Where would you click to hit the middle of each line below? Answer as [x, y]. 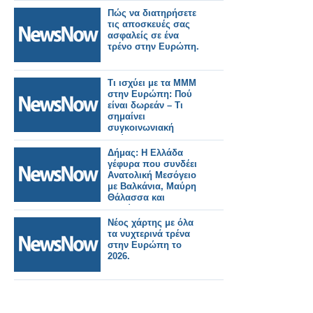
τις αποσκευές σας [149, 24]
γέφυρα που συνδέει [152, 164]
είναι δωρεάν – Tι [145, 105]
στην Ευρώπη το [145, 245]
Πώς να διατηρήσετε [152, 13]
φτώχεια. [127, 139]
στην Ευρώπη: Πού [150, 94]
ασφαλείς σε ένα [143, 35]
